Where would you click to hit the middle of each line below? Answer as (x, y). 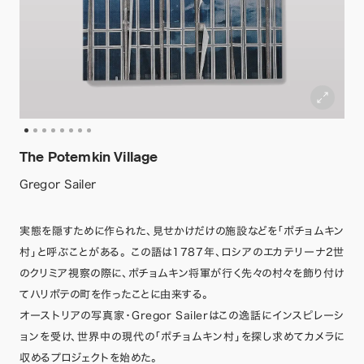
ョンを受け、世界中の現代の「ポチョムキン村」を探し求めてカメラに (182, 337)
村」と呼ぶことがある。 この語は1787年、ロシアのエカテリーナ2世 (182, 252)
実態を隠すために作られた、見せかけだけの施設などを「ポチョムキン (182, 231)
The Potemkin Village (89, 157)
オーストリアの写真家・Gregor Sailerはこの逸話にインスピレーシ (182, 316)
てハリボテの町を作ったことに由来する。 (114, 295)
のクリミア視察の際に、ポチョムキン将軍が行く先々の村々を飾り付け (182, 273)
